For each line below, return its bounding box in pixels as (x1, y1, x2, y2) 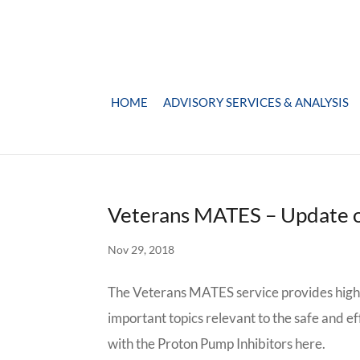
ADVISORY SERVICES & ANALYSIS (163, 95, 349, 109)
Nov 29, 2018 (108, 243, 175, 256)
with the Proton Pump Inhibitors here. (108, 335, 326, 352)
